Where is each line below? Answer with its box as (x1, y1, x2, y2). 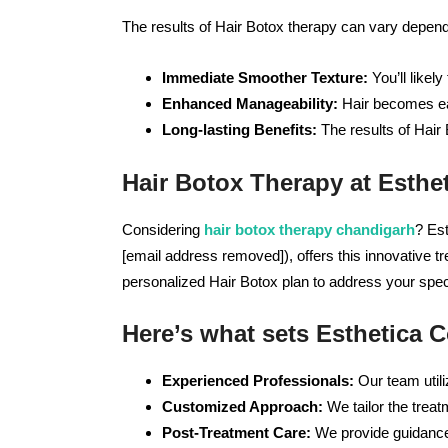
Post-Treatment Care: (162, 424, 311, 441)
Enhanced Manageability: (162, 95, 338, 112)
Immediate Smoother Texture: (162, 69, 368, 86)
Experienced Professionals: (162, 372, 354, 389)
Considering (122, 221, 200, 238)
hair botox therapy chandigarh (204, 221, 415, 238)
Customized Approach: (162, 398, 323, 415)
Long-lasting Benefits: (162, 121, 317, 138)
